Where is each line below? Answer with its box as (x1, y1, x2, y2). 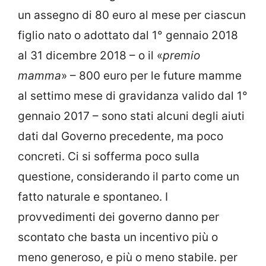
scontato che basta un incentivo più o (18, 230, 218, 244)
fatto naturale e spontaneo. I (18, 189, 168, 204)
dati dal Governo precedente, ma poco (18, 129, 223, 143)
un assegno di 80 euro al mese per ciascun (18, 8, 246, 22)
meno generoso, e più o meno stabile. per (18, 250, 237, 264)
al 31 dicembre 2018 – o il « (18, 48, 163, 62)
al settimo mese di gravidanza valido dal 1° (18, 88, 248, 103)
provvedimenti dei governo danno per (18, 210, 219, 224)
